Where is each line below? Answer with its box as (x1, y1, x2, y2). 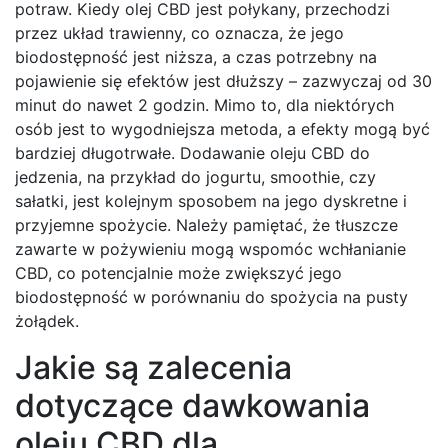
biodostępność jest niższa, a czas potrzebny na (15, 47, 377, 68)
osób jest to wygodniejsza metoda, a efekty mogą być (15, 119, 430, 140)
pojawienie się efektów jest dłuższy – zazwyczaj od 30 (15, 71, 432, 92)
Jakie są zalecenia (15, 348, 292, 388)
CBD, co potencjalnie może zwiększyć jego (15, 263, 342, 284)
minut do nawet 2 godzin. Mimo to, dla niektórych (15, 95, 394, 116)
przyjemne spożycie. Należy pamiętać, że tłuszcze (15, 215, 398, 236)
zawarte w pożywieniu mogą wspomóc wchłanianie (15, 239, 406, 260)
